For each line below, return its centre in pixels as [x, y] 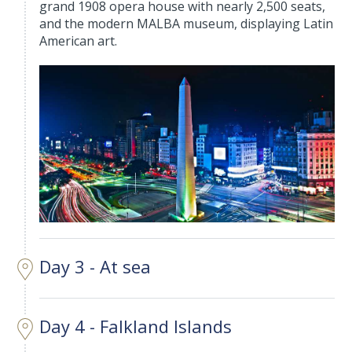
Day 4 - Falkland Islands [136, 326]
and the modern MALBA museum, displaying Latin [187, 24]
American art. [79, 41]
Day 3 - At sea [95, 267]
